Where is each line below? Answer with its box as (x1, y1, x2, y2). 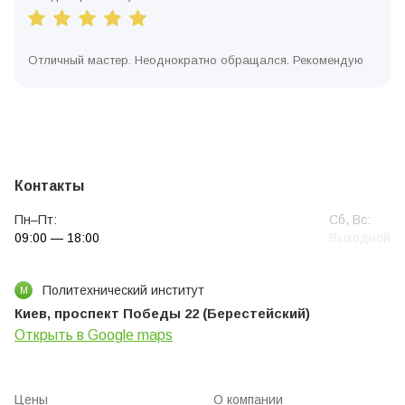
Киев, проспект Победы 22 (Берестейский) (14, 306, 310, 321)
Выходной (329, 231, 391, 245)
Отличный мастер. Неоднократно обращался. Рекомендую (28, 53, 363, 67)
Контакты (14, 178, 84, 193)
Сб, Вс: (329, 212, 371, 227)
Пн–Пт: (14, 212, 57, 227)
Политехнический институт (42, 283, 204, 297)
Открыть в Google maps (14, 327, 173, 343)
